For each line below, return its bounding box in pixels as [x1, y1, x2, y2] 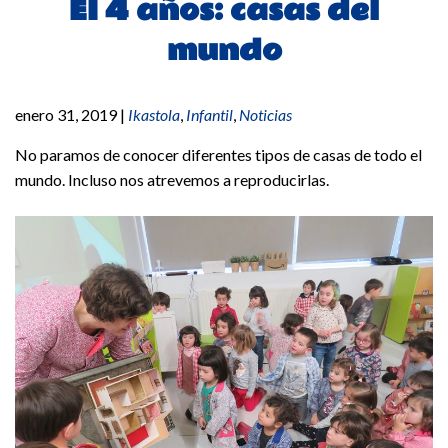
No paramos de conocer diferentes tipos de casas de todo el [15, 145, 422, 165]
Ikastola [128, 105, 180, 125]
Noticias [239, 105, 292, 125]
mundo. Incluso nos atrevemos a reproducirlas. [15, 170, 329, 190]
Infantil [186, 105, 233, 125]
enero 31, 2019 [15, 105, 120, 125]
